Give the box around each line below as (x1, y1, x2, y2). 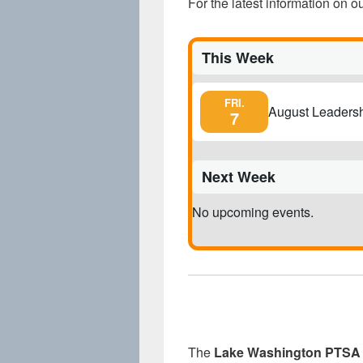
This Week (202, 46, 274, 68)
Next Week (202, 165, 275, 187)
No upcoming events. (192, 202, 314, 221)
